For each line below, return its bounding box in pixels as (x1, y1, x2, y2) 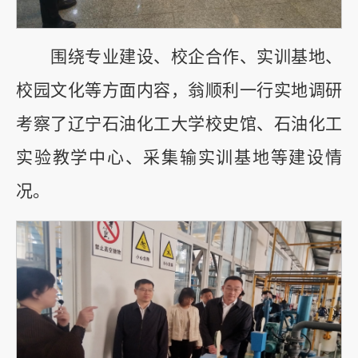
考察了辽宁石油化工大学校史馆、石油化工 (16, 113, 342, 133)
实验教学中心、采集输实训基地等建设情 (16, 147, 342, 167)
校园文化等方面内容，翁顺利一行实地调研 (16, 80, 342, 100)
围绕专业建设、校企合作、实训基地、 (16, 46, 342, 66)
